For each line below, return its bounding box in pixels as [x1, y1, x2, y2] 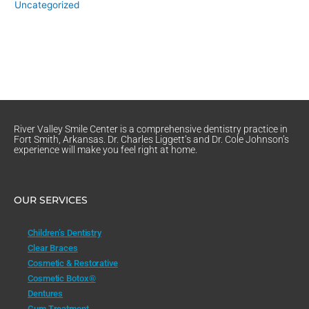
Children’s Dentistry [28, 227, 101, 238]
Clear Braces [28, 242, 78, 253]
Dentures [28, 288, 63, 299]
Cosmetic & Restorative [28, 257, 118, 268]
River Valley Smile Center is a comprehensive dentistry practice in [14, 123, 288, 134]
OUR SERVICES [14, 194, 88, 206]
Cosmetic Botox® [28, 272, 96, 283]
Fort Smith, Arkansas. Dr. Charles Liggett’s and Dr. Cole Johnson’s [14, 133, 289, 145]
